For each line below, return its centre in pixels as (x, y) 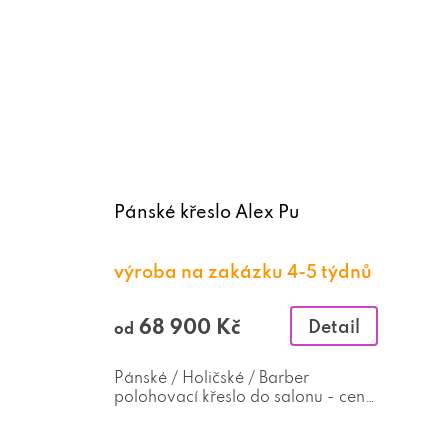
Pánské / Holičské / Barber (211, 377)
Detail (334, 326)
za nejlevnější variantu (196, 415)
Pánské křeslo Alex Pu (206, 211)
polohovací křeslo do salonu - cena (244, 396)
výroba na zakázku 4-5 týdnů (243, 271)
